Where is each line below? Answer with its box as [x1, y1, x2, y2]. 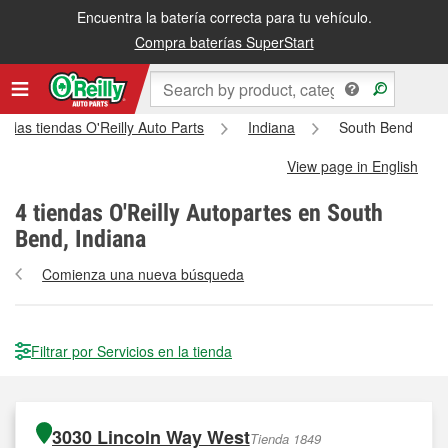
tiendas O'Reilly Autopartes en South [27, 199, 383, 227]
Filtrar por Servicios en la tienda [31, 341, 232, 361]
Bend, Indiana [15, 225, 146, 253]
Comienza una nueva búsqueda [42, 264, 245, 284]
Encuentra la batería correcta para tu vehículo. [76, 7, 372, 27]
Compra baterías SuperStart [134, 32, 314, 52]
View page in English [287, 156, 418, 176]
